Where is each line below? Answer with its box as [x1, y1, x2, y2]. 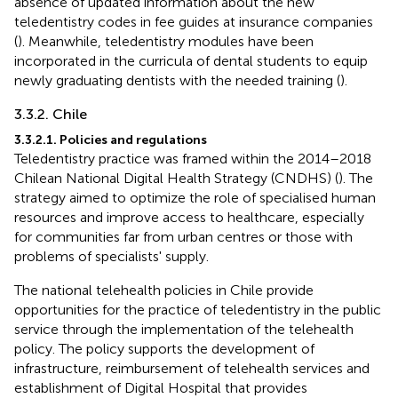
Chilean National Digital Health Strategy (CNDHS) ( [14, 169, 338, 187]
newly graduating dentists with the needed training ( [14, 71, 340, 89]
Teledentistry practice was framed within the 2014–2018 [14, 149, 371, 167]
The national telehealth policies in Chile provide [14, 281, 314, 298]
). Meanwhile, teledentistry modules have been [18, 32, 314, 50]
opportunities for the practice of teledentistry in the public [14, 300, 381, 318]
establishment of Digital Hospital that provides [14, 378, 307, 396]
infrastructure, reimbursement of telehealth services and [14, 359, 370, 377]
